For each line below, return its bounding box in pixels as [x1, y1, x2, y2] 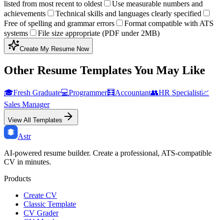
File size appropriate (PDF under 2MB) [38, 28, 160, 37]
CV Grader [24, 208, 58, 217]
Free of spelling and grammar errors [4, 19, 114, 27]
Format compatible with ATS [124, 19, 214, 27]
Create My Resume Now [20, 45, 89, 53]
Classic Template [24, 199, 76, 208]
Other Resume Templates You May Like [4, 63, 205, 77]
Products [4, 174, 31, 183]
